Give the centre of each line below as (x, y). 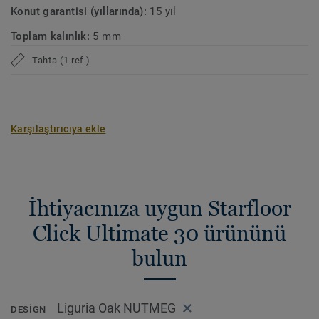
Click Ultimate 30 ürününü (159, 233)
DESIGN (28, 310)
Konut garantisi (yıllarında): (80, 11)
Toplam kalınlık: (52, 36)
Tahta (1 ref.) (62, 60)
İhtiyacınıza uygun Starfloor (159, 208)
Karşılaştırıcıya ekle (58, 129)
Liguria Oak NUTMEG (116, 308)
